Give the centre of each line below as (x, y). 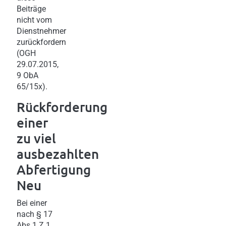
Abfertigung (54, 169)
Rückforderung (62, 106)
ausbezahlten (58, 153)
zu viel (36, 138)
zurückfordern (41, 42)
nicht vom (34, 20)
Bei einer (32, 203)
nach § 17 (35, 214)
